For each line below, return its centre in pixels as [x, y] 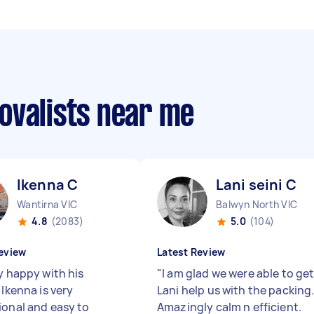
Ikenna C [48, 185]
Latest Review [191, 252]
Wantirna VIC [47, 204]
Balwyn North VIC [257, 204]
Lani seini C [256, 185]
